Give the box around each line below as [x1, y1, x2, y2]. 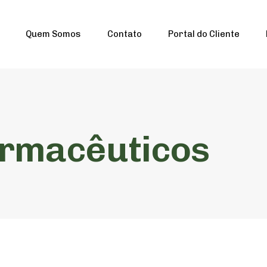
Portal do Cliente [167, 29, 240, 40]
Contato [107, 29, 142, 40]
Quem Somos [25, 29, 81, 40]
